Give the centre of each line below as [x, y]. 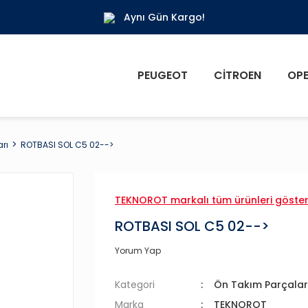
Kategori [135, 285]
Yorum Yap [138, 251]
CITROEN [238, 75]
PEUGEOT [163, 75]
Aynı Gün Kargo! [164, 17]
